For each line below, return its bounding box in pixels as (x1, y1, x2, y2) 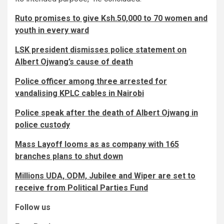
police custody (15, 120, 70, 130)
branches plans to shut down (15, 151, 123, 161)
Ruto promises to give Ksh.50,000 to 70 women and (15, 13, 207, 23)
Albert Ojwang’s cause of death (15, 57, 133, 67)
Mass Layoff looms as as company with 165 (15, 139, 179, 149)
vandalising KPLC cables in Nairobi (15, 88, 144, 98)
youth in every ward (15, 25, 89, 35)
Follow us (15, 202, 50, 212)
